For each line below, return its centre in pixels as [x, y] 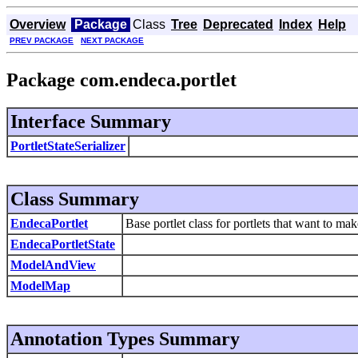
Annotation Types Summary [125, 338]
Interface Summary [91, 121]
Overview [38, 24]
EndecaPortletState [63, 244]
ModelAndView [53, 265]
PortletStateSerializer [68, 145]
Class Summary [75, 199]
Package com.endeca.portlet [121, 80]
